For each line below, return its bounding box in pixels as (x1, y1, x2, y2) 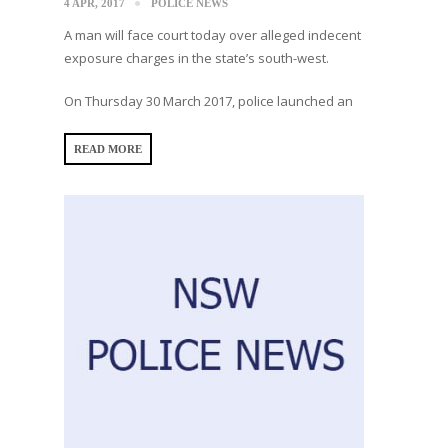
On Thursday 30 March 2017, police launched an (64, 91, 353, 110)
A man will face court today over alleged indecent (64, 25, 361, 44)
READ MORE (74, 142, 142, 155)
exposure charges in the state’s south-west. (64, 48, 329, 67)
